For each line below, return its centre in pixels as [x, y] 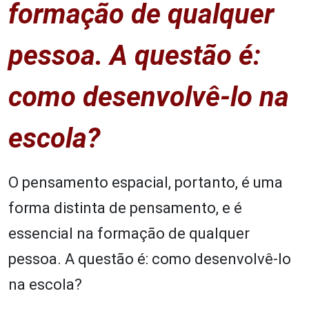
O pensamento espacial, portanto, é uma [146, 182]
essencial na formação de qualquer [129, 233]
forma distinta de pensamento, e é [125, 208]
